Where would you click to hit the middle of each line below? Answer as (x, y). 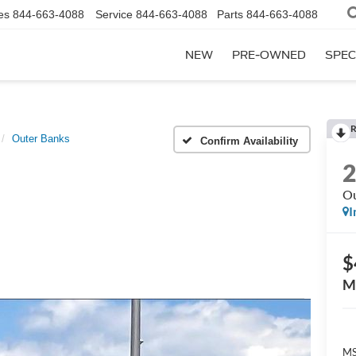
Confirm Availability (249, 141)
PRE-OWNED (269, 55)
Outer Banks (41, 139)
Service (114, 15)
